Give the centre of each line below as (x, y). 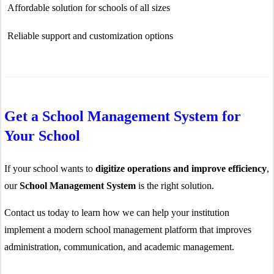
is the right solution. (175, 186)
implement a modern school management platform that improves (128, 230)
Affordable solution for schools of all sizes (88, 8)
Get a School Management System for (123, 117)
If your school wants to (50, 169)
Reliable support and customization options (90, 35)
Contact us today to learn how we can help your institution (117, 213)
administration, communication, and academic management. (119, 247)
